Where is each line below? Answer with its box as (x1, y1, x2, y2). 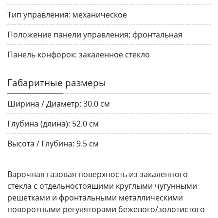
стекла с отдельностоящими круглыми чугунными (7, 180, 197, 191)
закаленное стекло (79, 49, 150, 60)
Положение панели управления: (7, 29, 130, 40)
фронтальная (132, 29, 182, 40)
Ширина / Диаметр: (7, 98, 81, 109)
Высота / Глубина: (7, 138, 74, 149)
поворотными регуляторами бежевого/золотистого (7, 203, 205, 215)
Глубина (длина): (7, 118, 70, 129)
